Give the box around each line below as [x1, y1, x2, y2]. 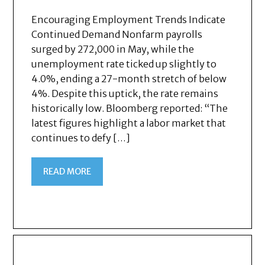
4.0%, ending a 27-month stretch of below [31, 72, 227, 85]
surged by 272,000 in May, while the [31, 43, 195, 55]
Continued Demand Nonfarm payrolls [31, 28, 203, 40]
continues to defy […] [31, 131, 131, 144]
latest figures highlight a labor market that [31, 117, 227, 129]
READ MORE [43, 166, 92, 177]
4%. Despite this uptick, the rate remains [31, 87, 219, 99]
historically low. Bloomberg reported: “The [31, 102, 228, 114]
